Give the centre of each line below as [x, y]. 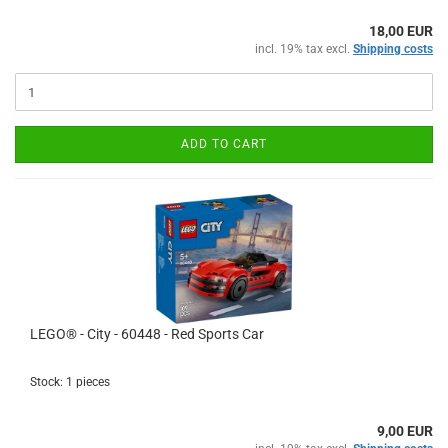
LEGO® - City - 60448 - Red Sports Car [147, 334]
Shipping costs [393, 49]
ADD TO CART [224, 144]
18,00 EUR [401, 31]
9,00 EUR [405, 431]
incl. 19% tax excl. [304, 49]
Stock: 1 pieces [70, 382]
